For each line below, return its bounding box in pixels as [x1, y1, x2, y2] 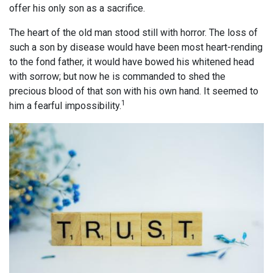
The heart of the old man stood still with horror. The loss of [9, 27, 258, 39]
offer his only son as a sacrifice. [9, 2, 145, 15]
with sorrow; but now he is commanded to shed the [9, 71, 225, 83]
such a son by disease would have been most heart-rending [9, 41, 263, 54]
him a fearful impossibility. [9, 100, 121, 112]
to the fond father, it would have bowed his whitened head [9, 56, 254, 68]
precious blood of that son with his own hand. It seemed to [9, 85, 258, 97]
